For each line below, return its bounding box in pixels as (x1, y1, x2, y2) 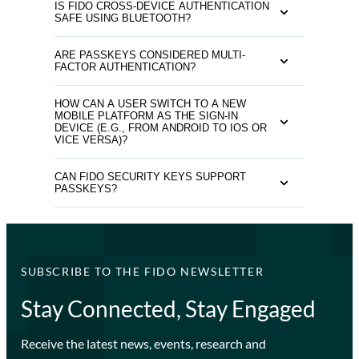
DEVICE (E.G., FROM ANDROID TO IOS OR (54, 122, 267, 135)
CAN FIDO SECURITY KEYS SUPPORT (54, 171, 246, 184)
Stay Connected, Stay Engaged (20, 295, 316, 323)
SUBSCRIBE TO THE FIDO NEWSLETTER (20, 264, 264, 279)
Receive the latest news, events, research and (20, 336, 266, 352)
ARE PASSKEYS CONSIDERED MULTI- (54, 49, 245, 62)
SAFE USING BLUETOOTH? (54, 12, 191, 25)
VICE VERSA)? (54, 134, 127, 147)
